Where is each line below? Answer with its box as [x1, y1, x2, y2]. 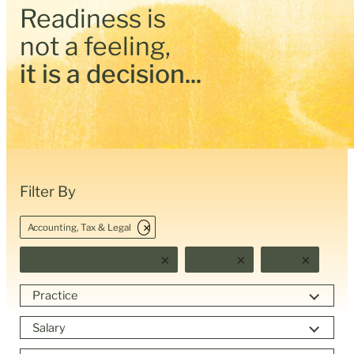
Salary [32, 320, 66, 335]
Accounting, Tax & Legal [27, 221, 131, 233]
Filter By [20, 182, 77, 201]
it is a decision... [20, 58, 202, 89]
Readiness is [20, 2, 167, 34]
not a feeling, [20, 30, 171, 62]
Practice [32, 288, 77, 303]
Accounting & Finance [28, 252, 148, 267]
